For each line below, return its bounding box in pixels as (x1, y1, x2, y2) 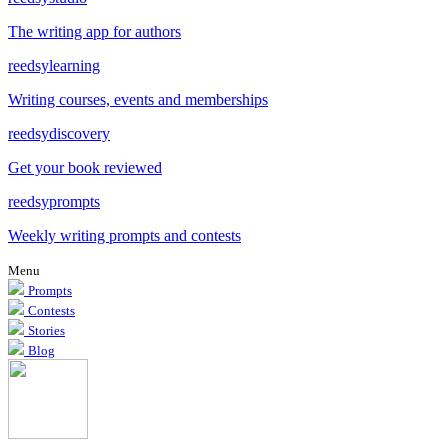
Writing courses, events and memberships (8, 91, 268, 108)
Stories (28, 323, 65, 338)
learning (49, 57, 100, 74)
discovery (49, 125, 110, 142)
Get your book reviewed (8, 159, 162, 176)
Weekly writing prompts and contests (8, 227, 241, 244)
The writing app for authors (8, 23, 181, 40)
